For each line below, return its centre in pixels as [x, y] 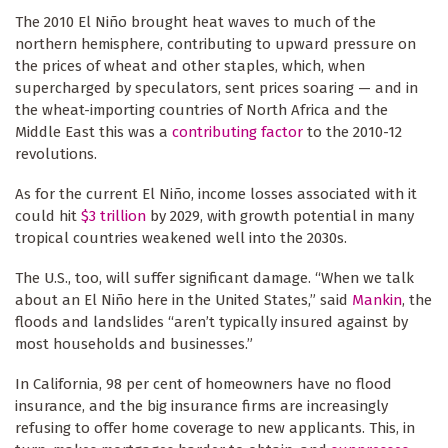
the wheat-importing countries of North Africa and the [201, 110]
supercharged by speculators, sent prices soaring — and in [216, 88]
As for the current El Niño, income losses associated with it [216, 194]
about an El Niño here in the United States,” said [183, 300]
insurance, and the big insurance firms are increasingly [201, 406]
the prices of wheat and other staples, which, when [190, 66]
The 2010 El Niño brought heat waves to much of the [195, 22]
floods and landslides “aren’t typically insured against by [211, 322]
